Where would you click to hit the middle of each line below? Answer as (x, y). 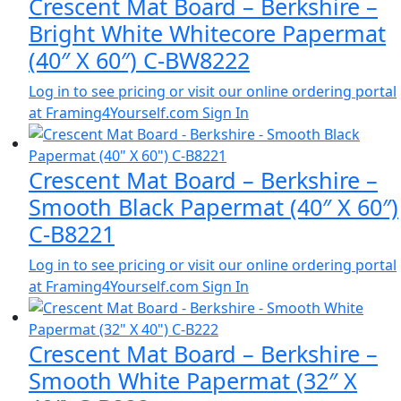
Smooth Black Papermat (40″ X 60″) (213, 206)
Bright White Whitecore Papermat (207, 33)
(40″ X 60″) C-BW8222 (139, 60)
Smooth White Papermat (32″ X (193, 380)
